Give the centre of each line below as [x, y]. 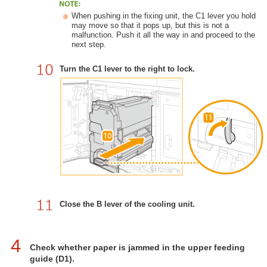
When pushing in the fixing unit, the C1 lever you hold [164, 15]
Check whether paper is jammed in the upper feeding [137, 247]
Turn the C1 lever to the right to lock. [127, 69]
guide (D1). [52, 258]
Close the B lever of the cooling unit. [127, 204]
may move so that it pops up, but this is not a [150, 25]
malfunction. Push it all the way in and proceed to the [163, 35]
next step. [89, 44]
